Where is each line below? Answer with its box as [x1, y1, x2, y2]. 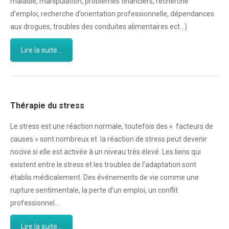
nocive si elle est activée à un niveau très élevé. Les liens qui [10, 148, 201, 156]
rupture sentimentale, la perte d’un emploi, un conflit [10, 186, 178, 195]
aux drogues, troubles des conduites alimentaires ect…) [10, 22, 187, 31]
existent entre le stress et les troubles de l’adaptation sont [10, 161, 196, 169]
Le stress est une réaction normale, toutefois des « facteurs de [10, 122, 213, 131]
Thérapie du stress [10, 101, 84, 111]
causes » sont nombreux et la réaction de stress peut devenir [10, 135, 207, 144]
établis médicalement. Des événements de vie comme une [10, 173, 199, 182]
